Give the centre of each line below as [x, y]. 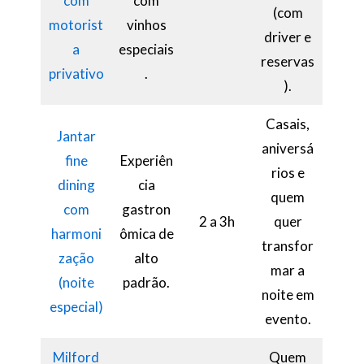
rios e [288, 173]
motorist [76, 25]
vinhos [146, 25]
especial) [76, 307]
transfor [288, 246]
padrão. [146, 283]
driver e [288, 37]
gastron [146, 210]
